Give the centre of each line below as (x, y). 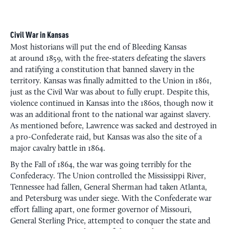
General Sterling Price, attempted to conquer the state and (110, 221)
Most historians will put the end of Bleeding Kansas (98, 47)
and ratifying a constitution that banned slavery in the (102, 70)
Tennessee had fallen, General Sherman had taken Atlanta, (109, 187)
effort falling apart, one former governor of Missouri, (101, 210)
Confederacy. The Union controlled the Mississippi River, (108, 176)
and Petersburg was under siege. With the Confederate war (111, 199)
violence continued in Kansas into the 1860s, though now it (112, 104)
